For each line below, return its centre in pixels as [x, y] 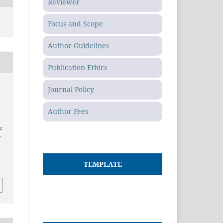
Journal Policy [71, 89]
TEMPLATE [103, 164]
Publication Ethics [77, 67]
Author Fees [68, 111]
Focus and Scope [75, 23]
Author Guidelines [78, 45]
